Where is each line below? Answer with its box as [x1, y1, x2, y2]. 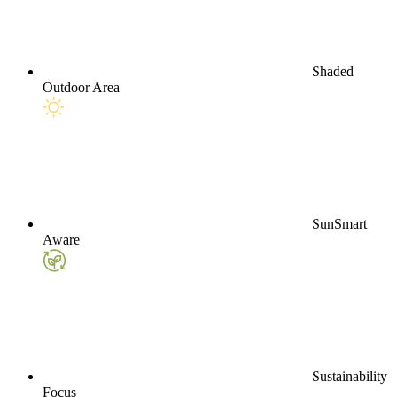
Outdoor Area [43, 79, 120, 95]
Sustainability [312, 368, 387, 384]
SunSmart [312, 215, 367, 231]
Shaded [312, 63, 354, 79]
